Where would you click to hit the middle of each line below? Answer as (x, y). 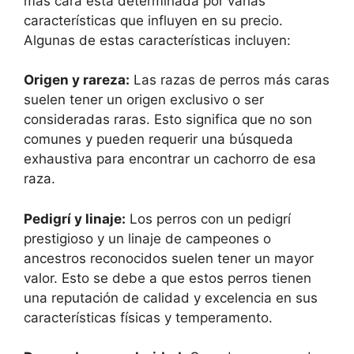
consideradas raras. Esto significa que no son (168, 120)
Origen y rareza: (77, 80)
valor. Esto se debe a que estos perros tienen (168, 278)
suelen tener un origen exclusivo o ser (144, 100)
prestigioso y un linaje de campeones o (147, 238)
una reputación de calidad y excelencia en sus (171, 298)
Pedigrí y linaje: (75, 218)
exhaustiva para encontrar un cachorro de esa (170, 159)
